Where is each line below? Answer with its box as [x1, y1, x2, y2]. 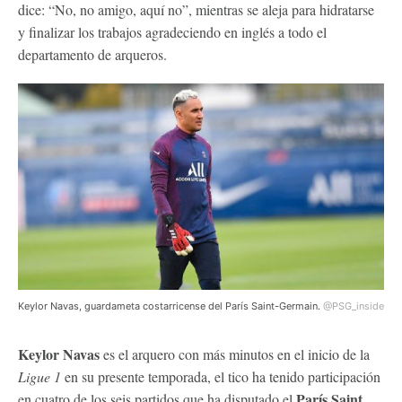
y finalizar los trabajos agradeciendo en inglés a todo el [18, 22, 327, 41]
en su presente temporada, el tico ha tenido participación [61, 366, 380, 386]
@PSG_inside [323, 299, 384, 312]
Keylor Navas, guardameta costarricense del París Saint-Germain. [18, 299, 323, 312]
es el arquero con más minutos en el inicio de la [100, 344, 370, 363]
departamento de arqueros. [18, 45, 167, 64]
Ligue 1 [18, 366, 61, 386]
